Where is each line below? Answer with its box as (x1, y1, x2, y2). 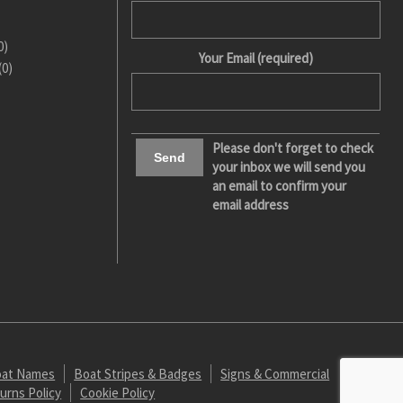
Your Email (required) (198, 49, 313, 67)
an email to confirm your (212, 177, 347, 194)
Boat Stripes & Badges (74, 365, 202, 382)
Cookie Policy (80, 384, 156, 401)
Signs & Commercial (220, 365, 330, 382)
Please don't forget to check (212, 139, 374, 157)
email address (212, 196, 290, 213)
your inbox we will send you (212, 158, 366, 175)
